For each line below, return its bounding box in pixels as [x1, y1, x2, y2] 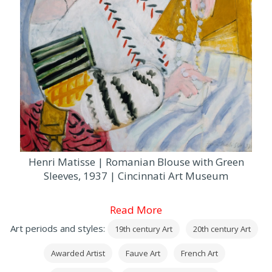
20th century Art [193, 223, 251, 234]
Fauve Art [125, 247, 160, 259]
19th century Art [115, 223, 172, 234]
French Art [180, 247, 218, 259]
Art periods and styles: [10, 222, 107, 234]
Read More [110, 202, 162, 217]
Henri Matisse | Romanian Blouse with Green [28, 154, 244, 169]
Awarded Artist [50, 247, 105, 259]
